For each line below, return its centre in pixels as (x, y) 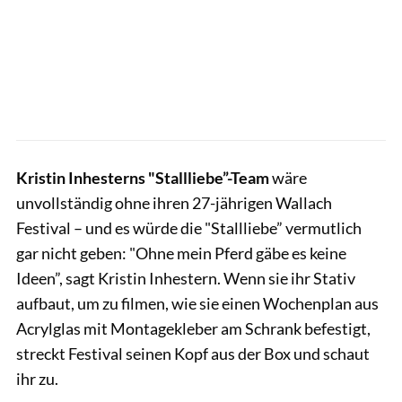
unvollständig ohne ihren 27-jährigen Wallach (174, 202)
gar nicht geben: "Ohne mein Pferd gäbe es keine (181, 253)
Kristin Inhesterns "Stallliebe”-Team (143, 177)
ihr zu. (37, 378)
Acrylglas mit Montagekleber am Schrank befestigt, (193, 328)
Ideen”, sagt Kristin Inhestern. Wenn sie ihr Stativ (186, 278)
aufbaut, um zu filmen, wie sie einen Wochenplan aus (197, 303)
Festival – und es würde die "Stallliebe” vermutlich (189, 227)
